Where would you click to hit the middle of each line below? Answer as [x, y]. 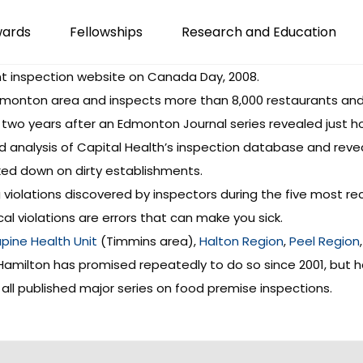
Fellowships [106, 32]
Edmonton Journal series [192, 124]
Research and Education [259, 32]
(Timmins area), [148, 241]
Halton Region [241, 241]
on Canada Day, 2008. [192, 77]
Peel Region [325, 241]
